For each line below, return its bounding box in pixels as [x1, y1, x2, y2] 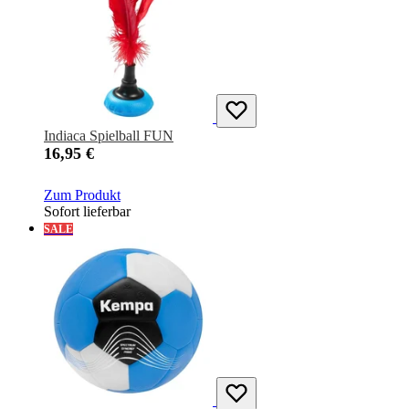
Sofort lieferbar [44, 204, 131, 220]
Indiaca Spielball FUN [44, 128, 173, 144]
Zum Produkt [44, 187, 121, 204]
